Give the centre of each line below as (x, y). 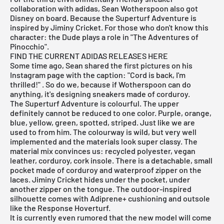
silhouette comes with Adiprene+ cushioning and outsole (110, 198)
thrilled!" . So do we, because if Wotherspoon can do (100, 84)
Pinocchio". (29, 46)
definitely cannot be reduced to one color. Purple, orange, (111, 112)
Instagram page (37, 74)
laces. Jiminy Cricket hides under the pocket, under (100, 179)
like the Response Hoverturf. (60, 207)
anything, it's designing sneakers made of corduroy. (100, 93)
